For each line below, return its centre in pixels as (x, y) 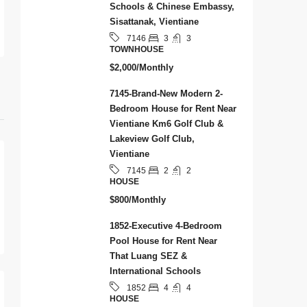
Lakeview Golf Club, (152, 139)
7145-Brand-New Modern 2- (166, 94)
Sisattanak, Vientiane (154, 22)
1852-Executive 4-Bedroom (166, 226)
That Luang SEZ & (148, 256)
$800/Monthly (138, 200)
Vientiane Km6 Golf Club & (167, 124)
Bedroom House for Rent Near (173, 109)
